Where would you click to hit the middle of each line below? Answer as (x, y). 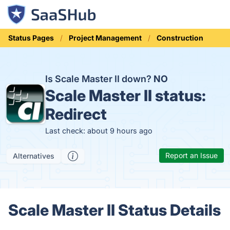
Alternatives (34, 156)
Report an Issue (191, 155)
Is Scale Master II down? (100, 79)
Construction (180, 38)
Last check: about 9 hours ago (99, 131)
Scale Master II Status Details (114, 210)
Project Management (105, 38)
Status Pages (31, 38)
